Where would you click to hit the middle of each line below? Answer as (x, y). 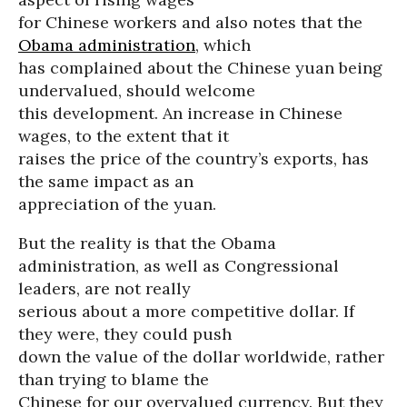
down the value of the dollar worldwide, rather (201, 357)
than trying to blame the (114, 379)
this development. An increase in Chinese (180, 113)
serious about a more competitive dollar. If (186, 311)
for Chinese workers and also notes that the (190, 22)
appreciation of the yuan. (117, 204)
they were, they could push (125, 334)
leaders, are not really (104, 288)
